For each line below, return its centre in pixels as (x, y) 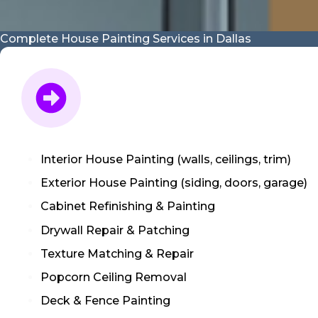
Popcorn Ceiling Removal (115, 277)
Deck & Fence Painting (106, 301)
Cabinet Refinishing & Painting (128, 207)
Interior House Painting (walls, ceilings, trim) (166, 159)
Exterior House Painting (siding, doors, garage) (174, 183)
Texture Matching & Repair (117, 253)
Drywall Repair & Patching (117, 230)
